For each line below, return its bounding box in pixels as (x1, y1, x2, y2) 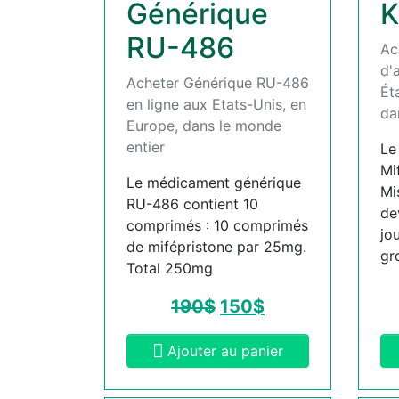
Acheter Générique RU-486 (126, 73, 309, 92)
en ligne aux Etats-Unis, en (126, 94, 306, 113)
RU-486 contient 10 (126, 194, 258, 213)
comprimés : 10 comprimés (126, 216, 308, 234)
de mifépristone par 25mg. (126, 237, 306, 256)
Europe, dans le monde (126, 116, 281, 134)
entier (126, 137, 165, 156)
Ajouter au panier (167, 341, 283, 360)
